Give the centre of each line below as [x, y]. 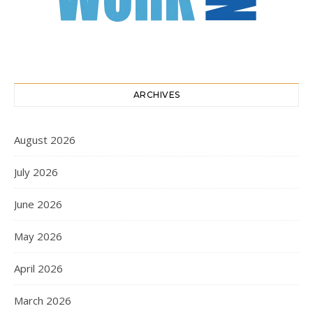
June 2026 [38, 204]
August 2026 [45, 139]
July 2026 [36, 172]
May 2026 [38, 236]
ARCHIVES [156, 94]
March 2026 [43, 300]
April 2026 [38, 268]
